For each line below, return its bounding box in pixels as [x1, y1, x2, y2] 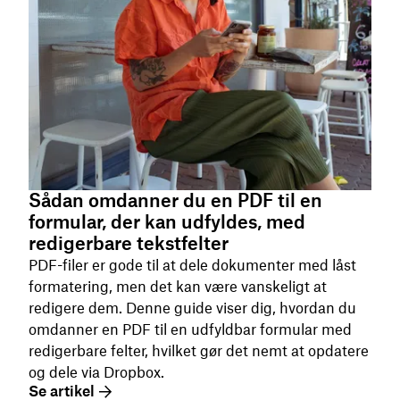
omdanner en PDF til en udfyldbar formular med [29, 321, 352, 338]
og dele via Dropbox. [29, 363, 164, 381]
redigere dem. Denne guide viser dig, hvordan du [29, 299, 356, 317]
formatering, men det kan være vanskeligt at [29, 278, 327, 296]
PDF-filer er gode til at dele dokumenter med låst [29, 256, 356, 274]
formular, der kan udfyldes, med [29, 211, 305, 233]
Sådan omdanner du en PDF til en [29, 189, 322, 212]
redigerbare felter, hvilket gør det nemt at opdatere [29, 342, 369, 360]
